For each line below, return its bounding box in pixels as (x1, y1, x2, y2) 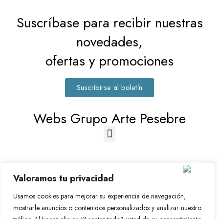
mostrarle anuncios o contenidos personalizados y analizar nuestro (13, 203, 201, 213)
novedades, (76, 32, 143, 52)
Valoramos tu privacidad (13, 172, 114, 185)
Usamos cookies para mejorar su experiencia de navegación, (13, 191, 186, 201)
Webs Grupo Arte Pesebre (33, 109, 186, 129)
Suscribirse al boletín (77, 82, 142, 93)
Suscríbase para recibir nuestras (16, 13, 203, 33)
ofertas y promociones (45, 51, 174, 71)
